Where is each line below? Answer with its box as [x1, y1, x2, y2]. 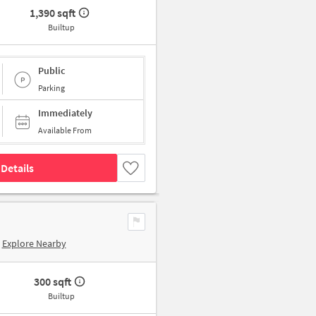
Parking [38, 82, 65, 93]
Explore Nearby [1, 237, 66, 250]
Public [38, 63, 65, 77]
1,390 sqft [30, 6, 76, 20]
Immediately [38, 107, 92, 120]
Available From [38, 125, 92, 136]
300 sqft [34, 274, 72, 289]
